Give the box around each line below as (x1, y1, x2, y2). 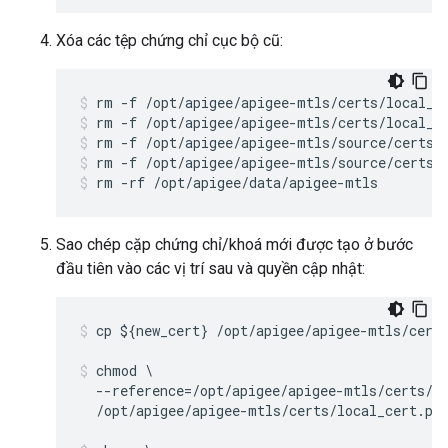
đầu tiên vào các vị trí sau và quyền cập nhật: (56, 259, 365, 278)
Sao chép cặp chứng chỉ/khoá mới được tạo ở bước (56, 235, 413, 254)
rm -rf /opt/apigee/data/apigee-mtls (96, 173, 378, 192)
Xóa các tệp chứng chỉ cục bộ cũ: (56, 31, 283, 50)
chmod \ (96, 361, 153, 380)
